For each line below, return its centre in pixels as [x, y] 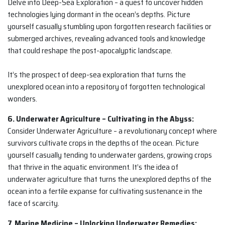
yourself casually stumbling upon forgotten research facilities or [109, 27]
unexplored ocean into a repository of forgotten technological [106, 87]
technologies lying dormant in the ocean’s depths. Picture [99, 15]
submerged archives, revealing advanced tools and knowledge [106, 39]
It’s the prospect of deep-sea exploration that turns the [97, 75]
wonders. [22, 99]
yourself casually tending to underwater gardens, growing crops [110, 155]
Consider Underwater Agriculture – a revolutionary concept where [112, 131]
